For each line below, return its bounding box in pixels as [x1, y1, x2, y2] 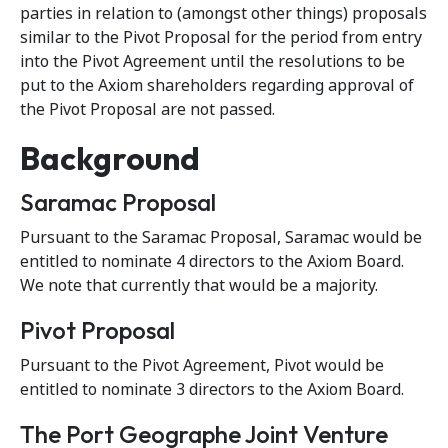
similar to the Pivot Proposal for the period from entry [20, 26, 422, 49]
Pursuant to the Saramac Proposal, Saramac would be [20, 226, 422, 249]
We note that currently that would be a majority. [20, 274, 378, 297]
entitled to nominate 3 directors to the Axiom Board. [20, 378, 404, 401]
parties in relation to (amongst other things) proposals [20, 2, 427, 25]
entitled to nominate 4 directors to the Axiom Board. [20, 250, 404, 273]
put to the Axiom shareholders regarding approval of [20, 74, 414, 97]
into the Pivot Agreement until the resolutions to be [20, 50, 405, 73]
